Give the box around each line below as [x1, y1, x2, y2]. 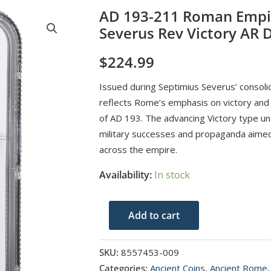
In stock [154, 168, 190, 181]
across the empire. [99, 143, 177, 155]
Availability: [99, 168, 152, 181]
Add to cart [128, 208, 180, 222]
